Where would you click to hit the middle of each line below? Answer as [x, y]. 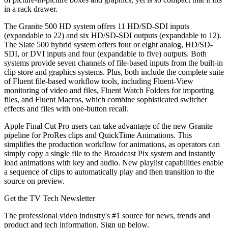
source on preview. [34, 181]
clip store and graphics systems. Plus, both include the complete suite [114, 72]
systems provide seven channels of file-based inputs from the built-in [113, 63]
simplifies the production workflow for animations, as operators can [112, 144]
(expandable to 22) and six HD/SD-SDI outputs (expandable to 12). [113, 35]
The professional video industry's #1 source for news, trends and [107, 215]
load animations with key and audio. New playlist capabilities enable [114, 162]
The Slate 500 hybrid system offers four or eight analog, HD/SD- [108, 44]
